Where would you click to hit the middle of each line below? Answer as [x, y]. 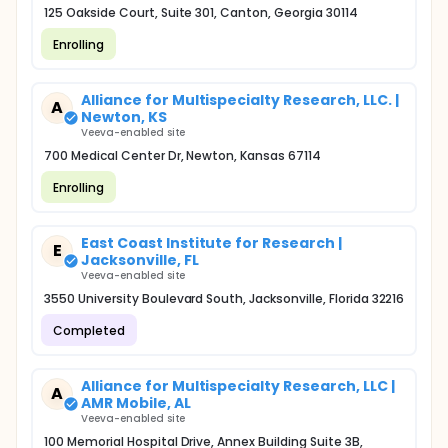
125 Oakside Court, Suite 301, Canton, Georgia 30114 [201, 12]
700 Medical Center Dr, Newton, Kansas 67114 [182, 155]
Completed [89, 330]
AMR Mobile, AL [136, 403]
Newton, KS [124, 117]
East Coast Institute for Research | [211, 243]
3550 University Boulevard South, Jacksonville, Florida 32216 [224, 298]
